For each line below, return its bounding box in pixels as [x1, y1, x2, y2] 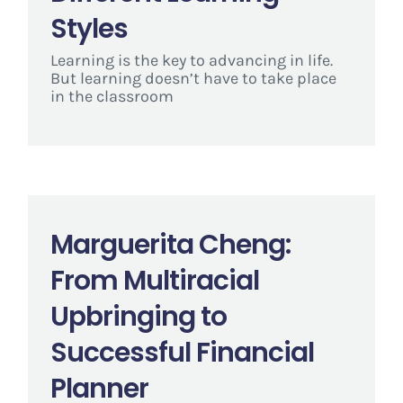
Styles [49, 10, 128, 48]
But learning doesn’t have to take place [49, 68, 336, 89]
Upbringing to [49, 298, 227, 336]
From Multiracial [49, 262, 259, 300]
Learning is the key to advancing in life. [49, 50, 333, 71]
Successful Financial [49, 334, 314, 372]
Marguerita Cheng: [49, 226, 291, 264]
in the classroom [49, 86, 174, 107]
